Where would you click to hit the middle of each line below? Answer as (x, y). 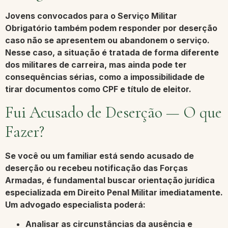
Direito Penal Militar (117, 192)
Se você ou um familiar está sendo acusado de (99, 155)
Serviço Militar (147, 16)
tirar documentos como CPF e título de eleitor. (98, 89)
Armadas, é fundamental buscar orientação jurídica (110, 180)
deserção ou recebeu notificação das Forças (96, 168)
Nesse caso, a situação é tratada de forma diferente (112, 53)
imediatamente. (190, 192)
